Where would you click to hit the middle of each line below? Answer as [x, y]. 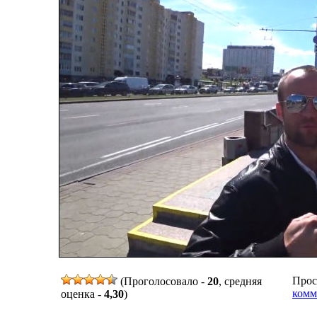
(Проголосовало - [162, 282]
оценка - [82, 294]
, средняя [240, 282]
